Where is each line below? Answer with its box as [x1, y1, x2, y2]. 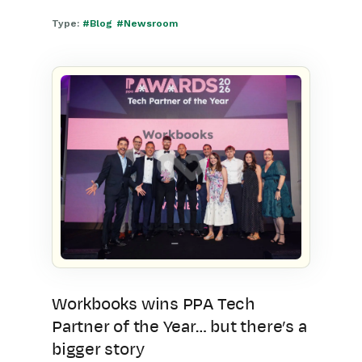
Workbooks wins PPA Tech [52, 295, 255, 313]
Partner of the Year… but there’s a [52, 318, 307, 335]
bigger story [52, 340, 145, 358]
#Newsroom [116, 18, 178, 29]
